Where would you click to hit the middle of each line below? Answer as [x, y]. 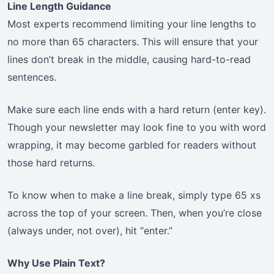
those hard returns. [51, 163]
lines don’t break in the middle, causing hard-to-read [129, 60]
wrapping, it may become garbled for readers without [132, 145]
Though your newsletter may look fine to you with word [137, 128]
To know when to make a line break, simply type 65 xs [134, 195]
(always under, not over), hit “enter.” [90, 231]
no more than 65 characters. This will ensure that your [133, 42]
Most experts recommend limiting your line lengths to [132, 24]
